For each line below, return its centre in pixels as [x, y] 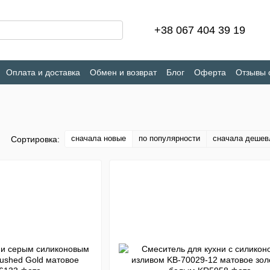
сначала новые [99, 138]
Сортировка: [35, 139]
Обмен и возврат [123, 72]
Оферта [210, 72]
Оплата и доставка [43, 72]
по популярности [169, 138]
